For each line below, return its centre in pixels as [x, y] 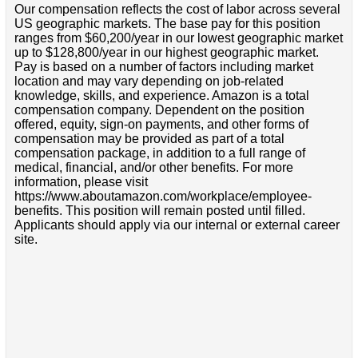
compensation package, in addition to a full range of [159, 153]
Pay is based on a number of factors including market [163, 67]
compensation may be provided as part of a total [149, 139]
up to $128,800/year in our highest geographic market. [166, 53]
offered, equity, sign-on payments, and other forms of [161, 125]
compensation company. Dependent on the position [159, 110]
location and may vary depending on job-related [149, 82]
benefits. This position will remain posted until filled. [159, 211]
